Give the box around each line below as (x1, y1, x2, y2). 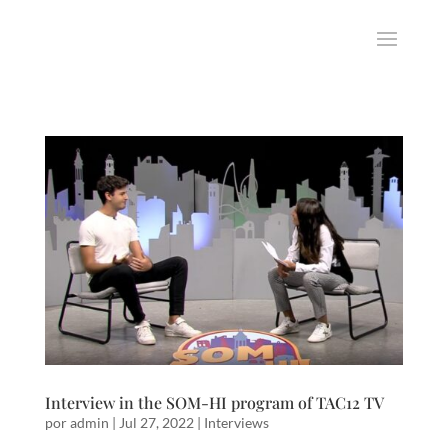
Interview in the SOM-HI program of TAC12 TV (44, 392, 384, 414)
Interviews (203, 414, 269, 432)
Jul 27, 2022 (118, 414, 194, 432)
